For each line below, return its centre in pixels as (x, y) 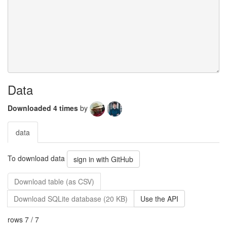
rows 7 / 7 (23, 219)
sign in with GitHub (103, 159)
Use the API (159, 199)
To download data (37, 158)
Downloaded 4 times (44, 108)
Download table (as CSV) (54, 181)
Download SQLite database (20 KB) (71, 199)
